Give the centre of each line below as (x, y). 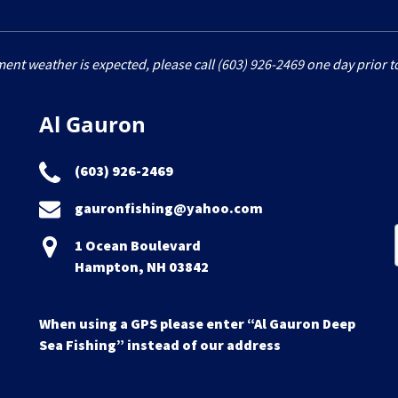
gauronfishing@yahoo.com (169, 208)
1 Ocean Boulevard (138, 245)
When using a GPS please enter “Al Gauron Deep (197, 323)
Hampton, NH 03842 (142, 267)
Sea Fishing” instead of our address (160, 345)
